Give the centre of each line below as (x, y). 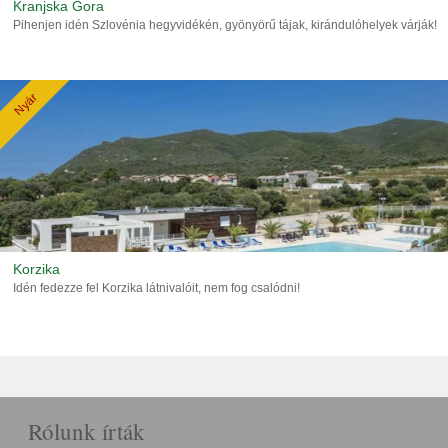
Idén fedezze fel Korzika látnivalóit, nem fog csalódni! (156, 288)
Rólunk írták (86, 431)
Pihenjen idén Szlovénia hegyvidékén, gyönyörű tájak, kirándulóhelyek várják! (225, 25)
